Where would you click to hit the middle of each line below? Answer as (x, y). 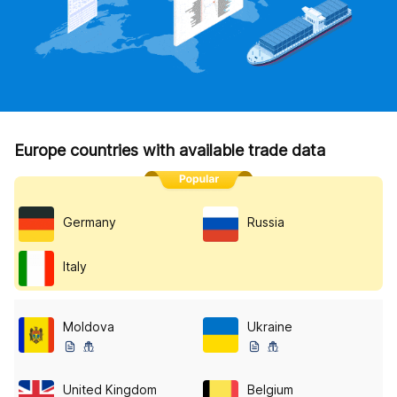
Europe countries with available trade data (170, 150)
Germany (90, 222)
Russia (266, 222)
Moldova (89, 326)
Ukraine (270, 326)
